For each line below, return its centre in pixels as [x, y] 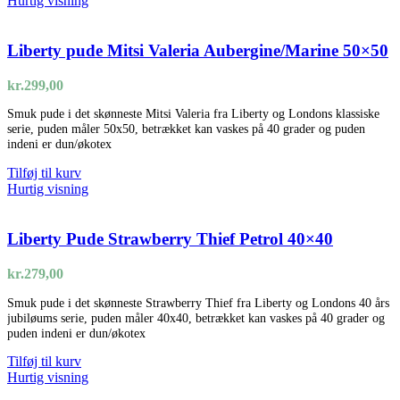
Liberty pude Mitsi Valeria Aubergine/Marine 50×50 [198, 51]
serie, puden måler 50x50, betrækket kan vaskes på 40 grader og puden [186, 129]
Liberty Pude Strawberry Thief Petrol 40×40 [170, 239]
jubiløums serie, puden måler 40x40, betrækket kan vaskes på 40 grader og [196, 317]
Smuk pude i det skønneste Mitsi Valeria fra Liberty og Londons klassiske [193, 114]
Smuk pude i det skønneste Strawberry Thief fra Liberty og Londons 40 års [198, 302]
